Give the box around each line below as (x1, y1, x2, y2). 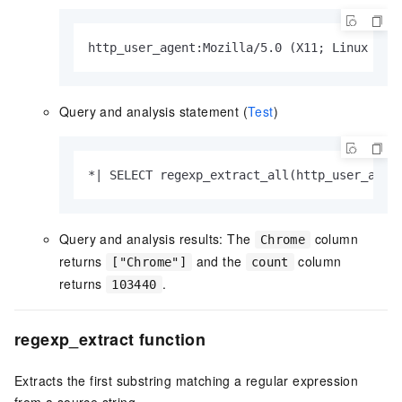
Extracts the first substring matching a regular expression (14, 371, 359, 390)
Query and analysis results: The (59, 230, 255, 249)
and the (192, 252, 246, 271)
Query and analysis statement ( (59, 102, 248, 121)
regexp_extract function (14, 328, 206, 352)
